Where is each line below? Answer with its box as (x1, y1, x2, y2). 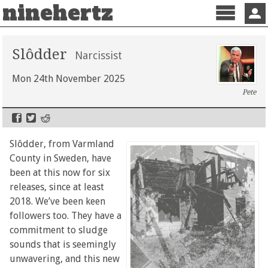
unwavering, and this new (10, 252, 120, 264)
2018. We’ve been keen (10, 195, 106, 207)
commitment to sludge (10, 224, 108, 236)
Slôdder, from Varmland (10, 138, 115, 150)
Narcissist (75, 49, 123, 62)
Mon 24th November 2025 (12, 73, 126, 84)
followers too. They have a (10, 209, 122, 221)
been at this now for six (10, 166, 111, 178)
